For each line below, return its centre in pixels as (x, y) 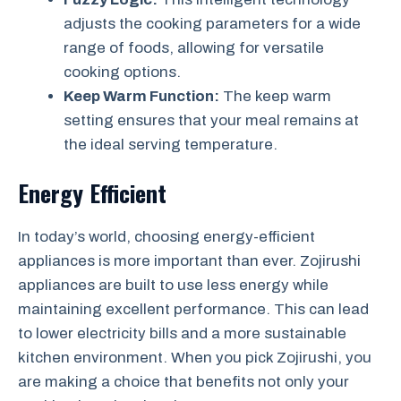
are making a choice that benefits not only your (183, 382)
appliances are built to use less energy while (173, 285)
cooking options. (122, 72)
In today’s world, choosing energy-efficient (166, 237)
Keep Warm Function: (141, 96)
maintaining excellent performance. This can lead (193, 309)
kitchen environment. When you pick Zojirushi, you (195, 358)
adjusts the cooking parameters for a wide (212, 23)
